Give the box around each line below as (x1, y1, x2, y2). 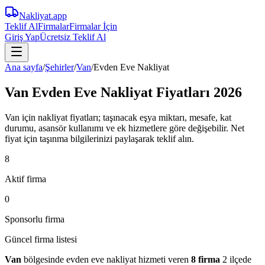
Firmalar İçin (69, 21, 117, 31)
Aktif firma (5, 173, 46, 184)
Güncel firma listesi (5, 234, 77, 244)
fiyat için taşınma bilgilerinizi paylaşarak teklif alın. (5, 133, 194, 144)
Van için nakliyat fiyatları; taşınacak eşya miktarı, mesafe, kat (5, 112, 231, 122)
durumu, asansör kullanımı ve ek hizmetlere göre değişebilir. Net (5, 122, 244, 133)
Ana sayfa (5, 62, 43, 72)
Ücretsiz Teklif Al (40, 32, 106, 42)
